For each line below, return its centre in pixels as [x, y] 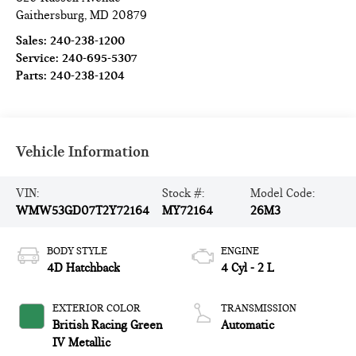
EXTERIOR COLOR [97, 308]
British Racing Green [108, 325]
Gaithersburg [50, 15]
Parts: [33, 75]
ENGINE [240, 251]
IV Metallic [82, 342]
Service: [39, 58]
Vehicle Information [83, 152]
